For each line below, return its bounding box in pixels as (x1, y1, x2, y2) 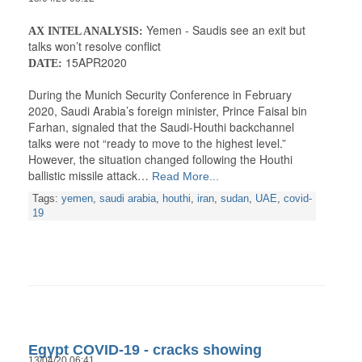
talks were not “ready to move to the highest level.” (28, 135, 286, 152)
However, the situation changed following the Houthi (28, 151, 293, 168)
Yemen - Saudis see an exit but (143, 22, 305, 39)
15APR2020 (62, 54, 127, 71)
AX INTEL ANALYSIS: (28, 25, 143, 38)
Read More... (149, 170, 219, 183)
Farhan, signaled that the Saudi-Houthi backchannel (28, 119, 294, 136)
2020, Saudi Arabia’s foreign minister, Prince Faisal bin (28, 103, 307, 120)
